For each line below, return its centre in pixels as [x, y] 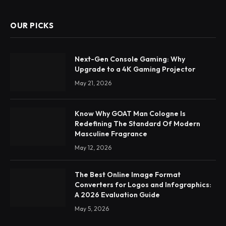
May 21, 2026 [93, 83]
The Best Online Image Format [128, 174]
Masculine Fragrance [111, 133]
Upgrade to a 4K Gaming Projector [135, 69]
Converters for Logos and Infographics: [143, 184]
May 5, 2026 [92, 208]
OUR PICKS [32, 25]
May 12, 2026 [93, 147]
